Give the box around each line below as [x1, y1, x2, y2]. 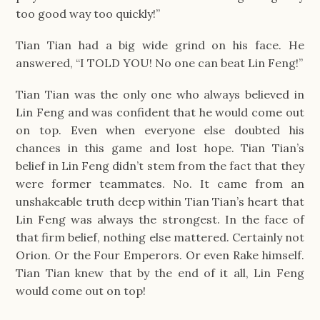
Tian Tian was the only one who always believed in [16, 87, 304, 102]
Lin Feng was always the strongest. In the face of [16, 212, 304, 227]
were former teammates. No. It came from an [16, 176, 304, 191]
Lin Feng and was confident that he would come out [16, 105, 304, 120]
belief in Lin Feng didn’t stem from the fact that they [16, 159, 304, 174]
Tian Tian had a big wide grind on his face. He [16, 37, 304, 52]
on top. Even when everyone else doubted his [16, 123, 304, 138]
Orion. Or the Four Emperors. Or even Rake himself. [16, 248, 304, 263]
